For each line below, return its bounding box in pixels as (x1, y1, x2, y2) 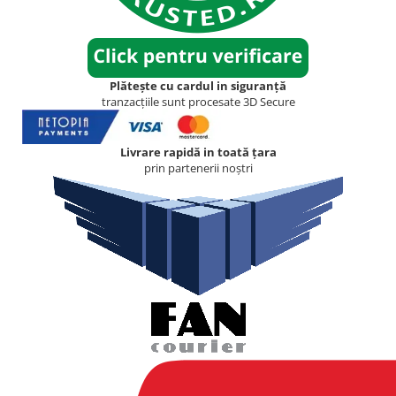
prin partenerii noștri (143, 160, 253, 177)
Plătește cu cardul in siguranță (110, 77, 286, 94)
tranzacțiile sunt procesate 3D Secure (101, 93, 295, 110)
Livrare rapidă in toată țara (119, 144, 277, 161)
